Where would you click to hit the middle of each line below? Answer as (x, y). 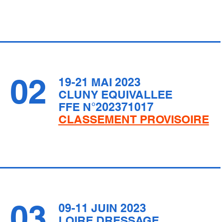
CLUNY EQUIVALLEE (115, 94)
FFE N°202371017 (106, 107)
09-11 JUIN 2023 (102, 208)
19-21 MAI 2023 (99, 82)
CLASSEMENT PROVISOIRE (134, 119)
